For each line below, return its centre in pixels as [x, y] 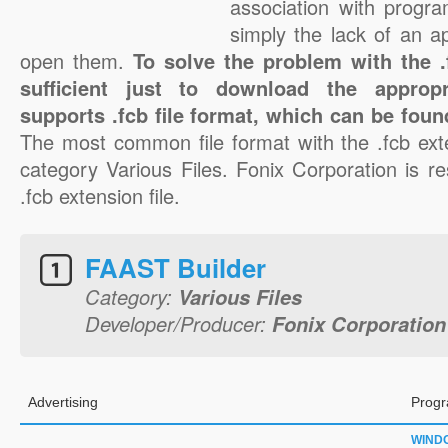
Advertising [63, 402]
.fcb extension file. [100, 195]
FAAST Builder [175, 267]
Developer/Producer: [178, 323]
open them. [76, 60]
